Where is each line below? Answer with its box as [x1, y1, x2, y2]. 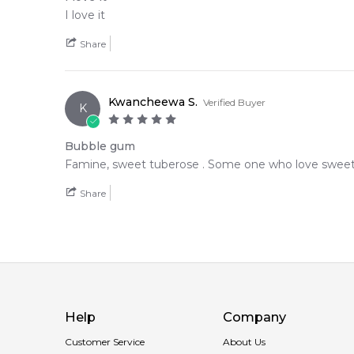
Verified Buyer [203, 96, 265, 108]
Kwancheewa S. [108, 94, 198, 109]
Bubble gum [65, 138, 135, 153]
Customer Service [65, 335, 145, 348]
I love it [65, 7, 105, 22]
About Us [223, 335, 265, 348]
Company [223, 308, 286, 325]
